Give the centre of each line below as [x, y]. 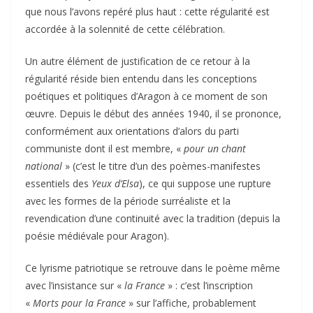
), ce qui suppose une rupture [205, 183]
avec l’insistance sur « [75, 285]
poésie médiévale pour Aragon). [97, 235]
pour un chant [215, 148]
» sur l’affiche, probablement [191, 303]
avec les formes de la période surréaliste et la [128, 201]
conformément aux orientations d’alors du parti [132, 131]
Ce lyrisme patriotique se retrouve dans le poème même [153, 268]
